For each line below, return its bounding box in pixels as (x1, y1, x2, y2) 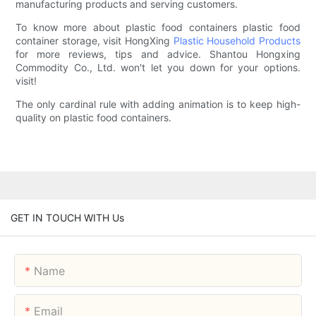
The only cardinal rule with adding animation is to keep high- (16, 98, 300, 111)
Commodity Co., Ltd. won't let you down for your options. (16, 61, 300, 74)
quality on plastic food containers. (16, 111, 172, 124)
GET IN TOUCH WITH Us (11, 211, 124, 224)
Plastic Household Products (173, 35, 300, 47)
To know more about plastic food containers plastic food (16, 21, 300, 34)
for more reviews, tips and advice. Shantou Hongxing (16, 48, 300, 61)
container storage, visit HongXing (16, 35, 174, 47)
